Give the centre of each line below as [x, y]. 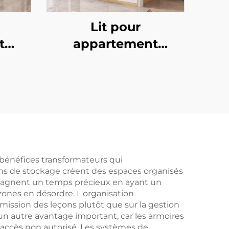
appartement [116, 44]
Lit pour [116, 27]
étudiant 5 [116, 61]
